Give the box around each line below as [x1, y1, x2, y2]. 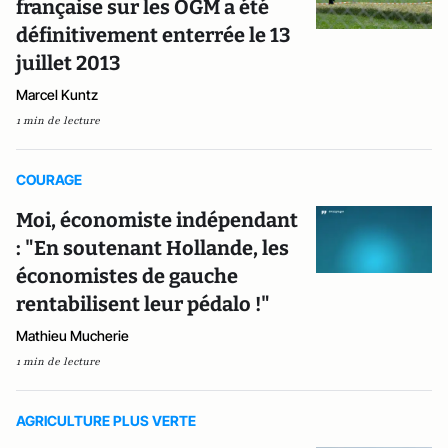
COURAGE [16, 171, 82, 188]
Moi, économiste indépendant [16, 208, 298, 232]
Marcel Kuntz [16, 86, 98, 103]
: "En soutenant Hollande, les [16, 236, 289, 260]
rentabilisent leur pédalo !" [16, 292, 270, 316]
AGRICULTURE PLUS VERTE [16, 412, 196, 429]
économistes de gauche [16, 264, 238, 288]
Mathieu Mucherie [16, 327, 129, 344]
